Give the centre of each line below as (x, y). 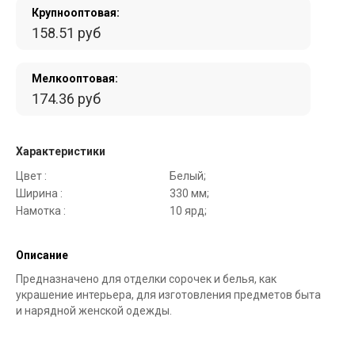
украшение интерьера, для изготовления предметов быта (168, 295)
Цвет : (31, 176)
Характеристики (61, 152)
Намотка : (41, 211)
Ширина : (39, 194)
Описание (42, 256)
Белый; (188, 176)
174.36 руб (66, 99)
